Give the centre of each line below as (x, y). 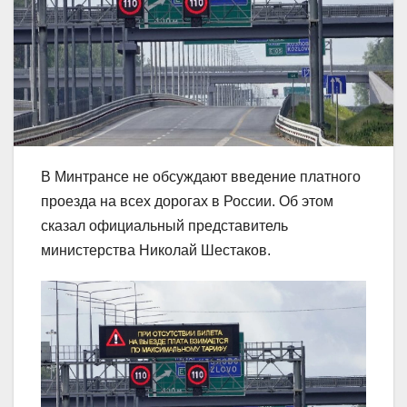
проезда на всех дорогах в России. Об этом (187, 202)
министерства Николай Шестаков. (156, 251)
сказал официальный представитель (164, 226)
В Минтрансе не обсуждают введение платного (201, 177)
